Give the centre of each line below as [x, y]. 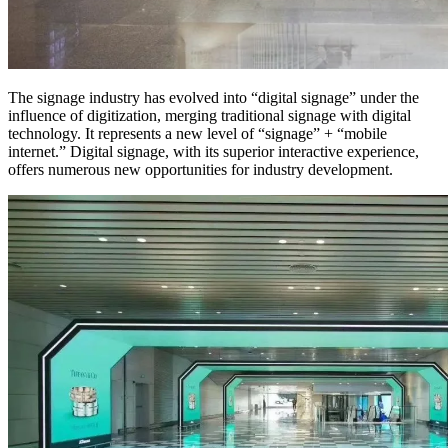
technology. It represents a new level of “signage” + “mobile [197, 134]
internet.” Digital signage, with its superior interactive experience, [213, 152]
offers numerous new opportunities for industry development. [200, 170]
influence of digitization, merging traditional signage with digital [209, 116]
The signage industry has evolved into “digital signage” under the [213, 98]
